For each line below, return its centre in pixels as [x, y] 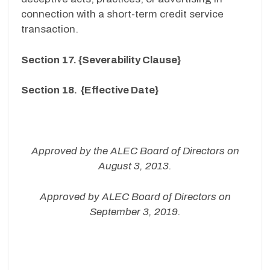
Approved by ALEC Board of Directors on [135, 196]
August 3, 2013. [135, 166]
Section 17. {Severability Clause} [101, 60]
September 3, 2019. [135, 212]
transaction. [50, 30]
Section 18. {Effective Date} [90, 90]
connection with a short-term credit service [122, 14]
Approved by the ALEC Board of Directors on [135, 151]
